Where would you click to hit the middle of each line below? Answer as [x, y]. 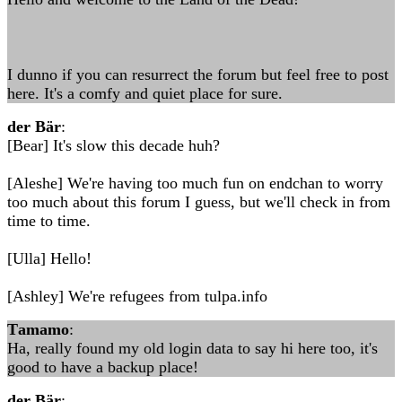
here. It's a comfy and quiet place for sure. [145, 93]
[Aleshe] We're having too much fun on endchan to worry [195, 183]
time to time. [49, 221]
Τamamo [38, 329]
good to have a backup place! [103, 367]
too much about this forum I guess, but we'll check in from [199, 202]
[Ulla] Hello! [49, 258]
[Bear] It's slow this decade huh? [114, 145]
